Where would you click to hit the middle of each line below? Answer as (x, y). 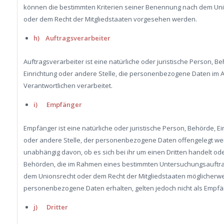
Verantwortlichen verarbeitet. (68, 85)
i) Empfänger (57, 104)
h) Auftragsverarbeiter (72, 38)
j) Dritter (50, 207)
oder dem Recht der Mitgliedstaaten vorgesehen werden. (110, 19)
